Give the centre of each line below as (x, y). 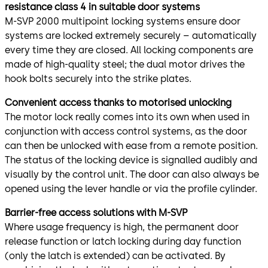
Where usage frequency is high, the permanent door (122, 227)
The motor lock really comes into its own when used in (127, 117)
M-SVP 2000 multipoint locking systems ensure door (123, 21)
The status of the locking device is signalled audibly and (131, 160)
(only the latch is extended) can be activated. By (115, 255)
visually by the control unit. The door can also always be (132, 174)
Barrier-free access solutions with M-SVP (96, 212)
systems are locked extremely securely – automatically (131, 35)
